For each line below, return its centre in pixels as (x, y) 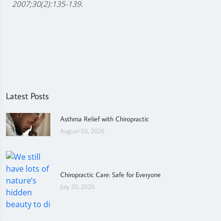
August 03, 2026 (82, 131)
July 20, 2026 (77, 187)
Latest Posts (27, 96)
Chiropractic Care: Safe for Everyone (110, 175)
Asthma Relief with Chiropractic (105, 119)
